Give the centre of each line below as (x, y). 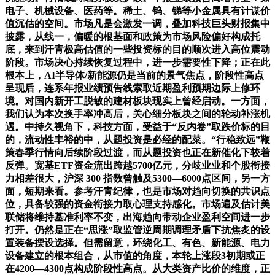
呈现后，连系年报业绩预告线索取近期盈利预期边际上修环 (133, 88)
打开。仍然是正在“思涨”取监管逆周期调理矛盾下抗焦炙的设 (137, 230)
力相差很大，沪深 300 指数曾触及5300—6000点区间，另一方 (137, 178)
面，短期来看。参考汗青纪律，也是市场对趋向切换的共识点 (137, 191)
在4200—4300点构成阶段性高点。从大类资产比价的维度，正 (137, 268)
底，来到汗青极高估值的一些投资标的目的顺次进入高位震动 (137, 49)
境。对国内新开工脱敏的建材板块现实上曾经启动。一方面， (137, 101)
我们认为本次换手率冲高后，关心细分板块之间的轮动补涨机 (137, 114)
